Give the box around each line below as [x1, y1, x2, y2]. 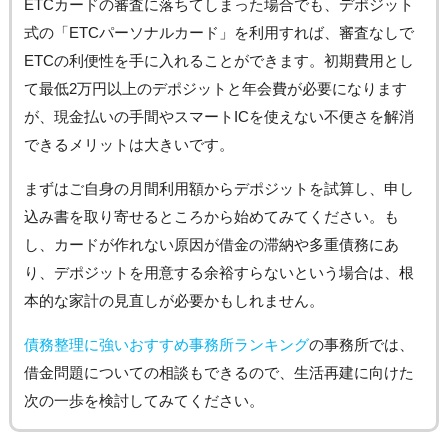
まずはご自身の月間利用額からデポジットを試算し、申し [23, 179, 414, 197]
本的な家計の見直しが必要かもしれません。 [23, 291, 324, 309]
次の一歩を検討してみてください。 [23, 391, 264, 409]
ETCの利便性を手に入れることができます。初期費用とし [23, 51, 414, 69]
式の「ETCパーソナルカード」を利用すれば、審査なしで [23, 23, 414, 41]
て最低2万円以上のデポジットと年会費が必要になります [23, 79, 407, 97]
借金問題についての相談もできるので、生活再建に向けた [23, 363, 414, 381]
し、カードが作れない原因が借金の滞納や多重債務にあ [23, 235, 399, 253]
